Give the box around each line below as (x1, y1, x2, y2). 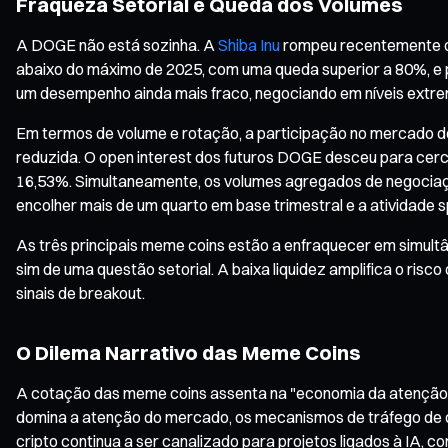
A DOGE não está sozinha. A (16, 34, 218, 55)
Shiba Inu (218, 34, 280, 55)
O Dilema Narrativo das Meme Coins (16, 339, 361, 365)
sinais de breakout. (16, 282, 145, 303)
